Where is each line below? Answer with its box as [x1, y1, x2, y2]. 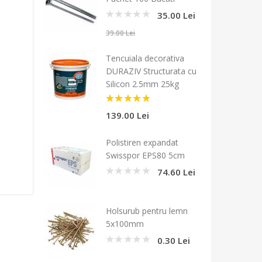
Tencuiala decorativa [106, 52, 184, 64]
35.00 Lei [157, 9, 200, 21]
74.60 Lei [157, 166, 195, 178]
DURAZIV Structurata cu [106, 65, 196, 77]
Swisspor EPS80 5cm [106, 149, 185, 161]
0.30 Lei [157, 234, 190, 246]
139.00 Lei [106, 109, 149, 121]
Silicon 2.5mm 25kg [106, 78, 179, 89]
